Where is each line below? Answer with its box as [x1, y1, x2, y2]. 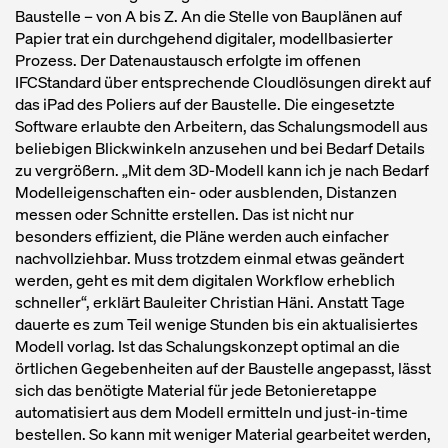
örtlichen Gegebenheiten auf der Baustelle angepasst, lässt [15, 357, 431, 379]
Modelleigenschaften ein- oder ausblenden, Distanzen [15, 181, 397, 203]
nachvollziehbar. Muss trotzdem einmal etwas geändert [15, 247, 404, 269]
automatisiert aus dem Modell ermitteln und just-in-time [15, 401, 408, 423]
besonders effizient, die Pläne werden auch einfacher [15, 225, 389, 247]
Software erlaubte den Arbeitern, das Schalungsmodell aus [15, 115, 428, 137]
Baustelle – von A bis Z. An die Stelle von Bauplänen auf [15, 5, 402, 27]
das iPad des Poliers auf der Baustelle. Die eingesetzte [15, 93, 395, 115]
